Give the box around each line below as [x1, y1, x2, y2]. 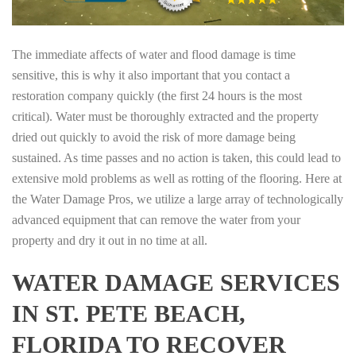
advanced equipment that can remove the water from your [12, 212, 300, 226]
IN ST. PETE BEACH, [12, 300, 246, 327]
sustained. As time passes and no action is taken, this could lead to [12, 150, 341, 164]
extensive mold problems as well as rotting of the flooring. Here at [12, 171, 342, 185]
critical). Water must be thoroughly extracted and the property [12, 109, 319, 123]
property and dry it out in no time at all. [12, 233, 207, 247]
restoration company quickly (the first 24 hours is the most [12, 88, 302, 103]
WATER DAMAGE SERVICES [12, 269, 340, 296]
